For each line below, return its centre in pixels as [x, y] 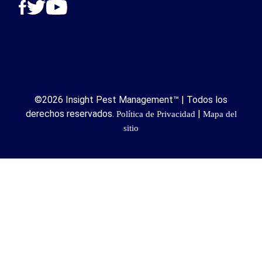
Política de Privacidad [156, 114]
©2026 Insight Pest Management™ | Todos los [131, 100]
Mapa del [220, 114]
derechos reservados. [71, 114]
